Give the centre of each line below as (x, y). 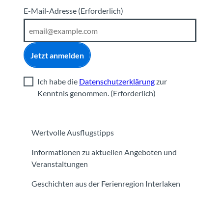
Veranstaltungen (60, 164)
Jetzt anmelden (57, 55)
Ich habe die (58, 82)
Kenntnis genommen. (74, 93)
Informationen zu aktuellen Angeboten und (104, 152)
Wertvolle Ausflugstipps (73, 133)
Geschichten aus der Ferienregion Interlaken (106, 184)
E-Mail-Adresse (51, 11)
